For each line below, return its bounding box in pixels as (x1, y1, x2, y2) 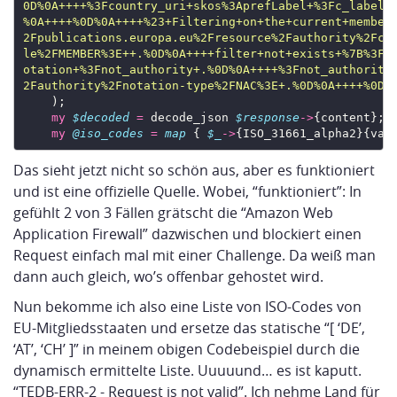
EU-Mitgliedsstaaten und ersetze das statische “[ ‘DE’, (13, 318, 365, 339)
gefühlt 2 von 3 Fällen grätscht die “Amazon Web (13, 203, 333, 223)
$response (235, 110, 300, 124)
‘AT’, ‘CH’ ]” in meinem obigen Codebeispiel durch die (13, 339, 360, 360)
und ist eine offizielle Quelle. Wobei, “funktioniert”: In (13, 182, 362, 202)
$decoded (72, 110, 129, 124)
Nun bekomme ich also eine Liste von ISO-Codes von (13, 297, 362, 317)
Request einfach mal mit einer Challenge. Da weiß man (13, 245, 376, 266)
